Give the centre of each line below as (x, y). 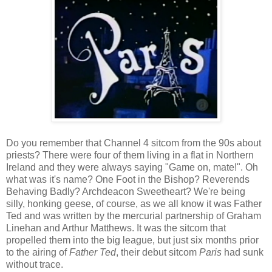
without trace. (35, 264)
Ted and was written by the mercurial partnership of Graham (134, 216)
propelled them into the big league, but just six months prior (132, 240)
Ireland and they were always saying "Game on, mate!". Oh (132, 167)
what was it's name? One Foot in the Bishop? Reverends (128, 179)
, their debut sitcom (158, 252)
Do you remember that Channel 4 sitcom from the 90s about (134, 143)
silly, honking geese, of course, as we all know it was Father (134, 203)
